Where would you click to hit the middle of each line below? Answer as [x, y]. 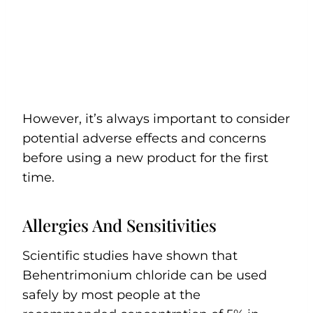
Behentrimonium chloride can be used [145, 276]
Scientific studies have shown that [130, 256]
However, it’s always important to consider [156, 119]
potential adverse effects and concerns [144, 139]
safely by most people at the [111, 295]
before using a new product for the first [145, 158]
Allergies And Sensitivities [119, 225]
